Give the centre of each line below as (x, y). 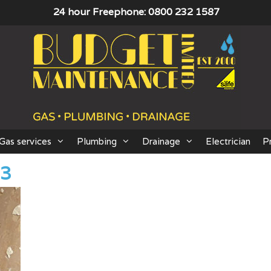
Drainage (161, 141)
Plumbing (97, 141)
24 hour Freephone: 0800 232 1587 (136, 12)
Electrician (228, 141)
